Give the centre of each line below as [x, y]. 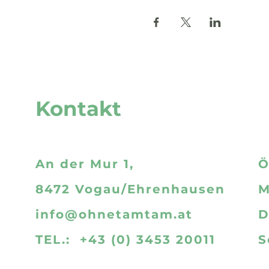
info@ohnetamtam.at [114, 214]
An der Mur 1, [92, 164]
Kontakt [79, 108]
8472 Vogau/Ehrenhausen [133, 189]
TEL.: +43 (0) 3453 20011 [126, 239]
